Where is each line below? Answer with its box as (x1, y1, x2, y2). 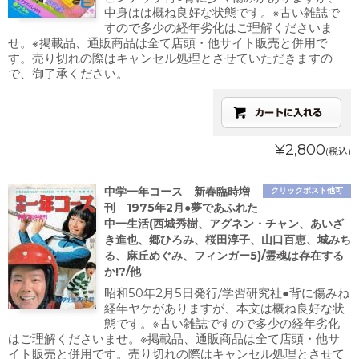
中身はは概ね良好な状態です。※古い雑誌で (104, 5, 340, 20)
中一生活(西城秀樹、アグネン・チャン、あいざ (104, 216, 344, 231)
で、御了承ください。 (8, 66, 128, 81)
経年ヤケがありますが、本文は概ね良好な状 (104, 301, 345, 316)
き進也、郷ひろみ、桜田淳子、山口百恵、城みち (104, 232, 351, 247)
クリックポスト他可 (271, 185, 343, 196)
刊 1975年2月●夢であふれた (104, 200, 258, 215)
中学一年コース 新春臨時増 (104, 184, 250, 199)
